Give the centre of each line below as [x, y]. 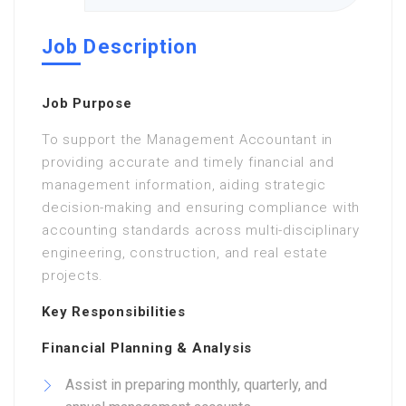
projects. [73, 275]
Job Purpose [87, 103]
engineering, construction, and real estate [185, 253]
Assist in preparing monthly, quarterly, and [196, 385]
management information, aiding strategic [184, 185]
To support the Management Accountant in [188, 140]
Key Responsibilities [114, 312]
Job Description [120, 47]
